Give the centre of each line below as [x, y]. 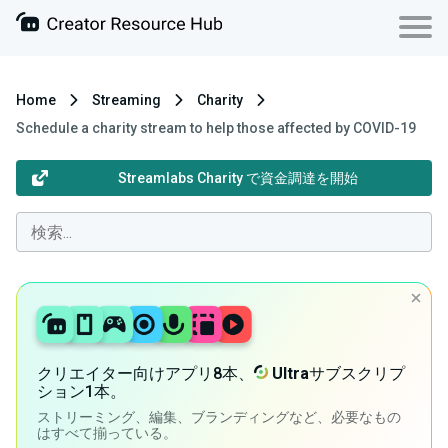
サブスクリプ [357, 373]
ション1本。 [81, 391]
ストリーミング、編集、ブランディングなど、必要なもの [219, 417]
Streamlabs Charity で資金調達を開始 [238, 178]
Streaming [126, 100]
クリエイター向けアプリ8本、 [145, 373]
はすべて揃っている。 [107, 433]
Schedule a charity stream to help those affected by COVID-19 [216, 128]
